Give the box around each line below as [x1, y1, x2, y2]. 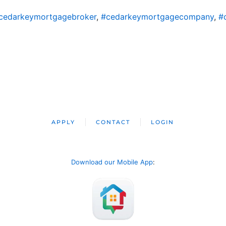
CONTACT [96, 119, 131, 126]
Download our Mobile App [71, 158, 153, 166]
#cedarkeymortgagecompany [100, 12, 214, 22]
